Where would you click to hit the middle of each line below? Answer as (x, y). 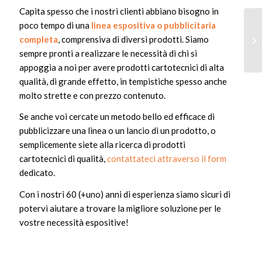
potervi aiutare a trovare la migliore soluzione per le (120, 208)
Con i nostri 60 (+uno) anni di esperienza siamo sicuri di (125, 194)
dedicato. (37, 173)
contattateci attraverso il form (167, 159)
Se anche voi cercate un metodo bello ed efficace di (117, 117)
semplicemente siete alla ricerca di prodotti (103, 145)
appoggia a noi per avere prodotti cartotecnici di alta (122, 67)
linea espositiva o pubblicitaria (154, 25)
